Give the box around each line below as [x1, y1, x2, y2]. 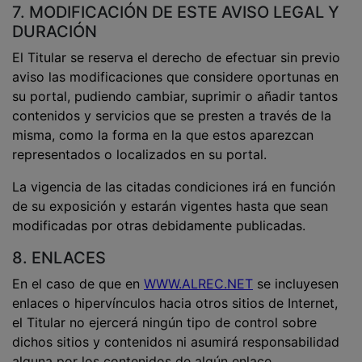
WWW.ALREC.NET [144, 276, 253, 292]
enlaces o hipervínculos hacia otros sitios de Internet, [12, 295, 338, 311]
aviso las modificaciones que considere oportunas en [12, 69, 339, 85]
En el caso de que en [12, 276, 144, 292]
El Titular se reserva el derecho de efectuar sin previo [12, 49, 340, 65]
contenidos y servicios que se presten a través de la [12, 107, 331, 124]
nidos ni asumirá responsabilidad [139, 334, 339, 350]
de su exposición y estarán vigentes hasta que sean [12, 198, 328, 214]
